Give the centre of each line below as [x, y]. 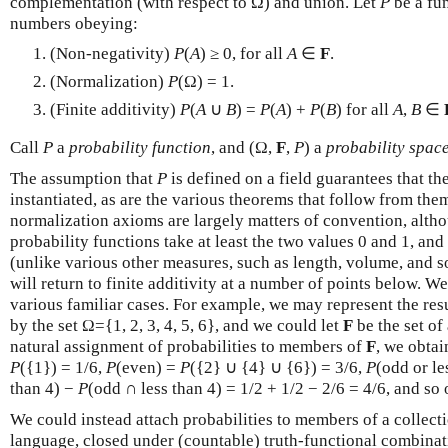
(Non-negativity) [112, 53]
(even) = [148, 367]
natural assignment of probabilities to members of [188, 346]
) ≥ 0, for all [243, 53]
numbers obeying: [74, 23]
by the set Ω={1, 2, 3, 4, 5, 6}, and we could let [176, 325]
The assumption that [83, 178]
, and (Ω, [243, 147]
